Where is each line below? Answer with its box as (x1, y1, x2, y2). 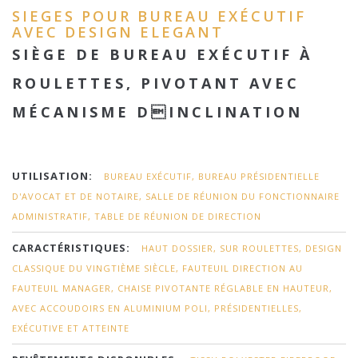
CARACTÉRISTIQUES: (12, 241, 130, 255)
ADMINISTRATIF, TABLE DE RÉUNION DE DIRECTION (12, 210, 261, 222)
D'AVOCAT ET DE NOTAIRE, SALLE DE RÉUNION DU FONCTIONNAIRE (12, 190, 340, 202)
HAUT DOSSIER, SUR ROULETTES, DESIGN (141, 242, 342, 254)
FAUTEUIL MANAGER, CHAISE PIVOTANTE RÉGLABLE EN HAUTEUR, (12, 282, 332, 294)
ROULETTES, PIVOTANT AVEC (12, 74, 300, 93)
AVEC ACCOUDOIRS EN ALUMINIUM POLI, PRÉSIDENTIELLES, (12, 302, 302, 314)
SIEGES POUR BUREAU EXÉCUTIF (12, 6, 306, 26)
